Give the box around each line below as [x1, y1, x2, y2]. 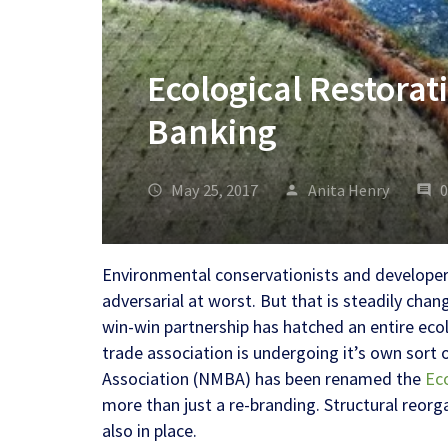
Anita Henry [308, 180, 391, 201]
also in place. [102, 419, 197, 443]
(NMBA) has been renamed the [189, 367, 425, 391]
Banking [147, 109, 277, 155]
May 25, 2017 [168, 180, 259, 201]
